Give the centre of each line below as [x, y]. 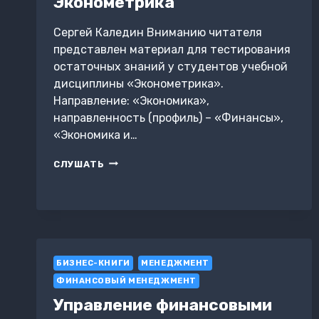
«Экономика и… [95, 135]
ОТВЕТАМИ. [135, 189]
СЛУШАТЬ [79, 164]
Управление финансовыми [163, 305]
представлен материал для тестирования [172, 49]
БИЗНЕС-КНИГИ [93, 263]
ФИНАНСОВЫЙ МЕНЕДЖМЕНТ [126, 281]
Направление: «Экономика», [131, 100]
